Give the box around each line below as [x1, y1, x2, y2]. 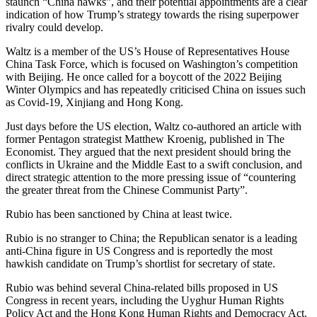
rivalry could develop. [6, 21, 103, 34]
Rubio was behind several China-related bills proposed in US [6, 282, 278, 294]
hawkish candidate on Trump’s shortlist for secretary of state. [6, 258, 278, 270]
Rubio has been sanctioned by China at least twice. [6, 208, 235, 221]
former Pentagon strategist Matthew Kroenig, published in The [6, 133, 284, 146]
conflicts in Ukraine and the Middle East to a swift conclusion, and [6, 158, 302, 171]
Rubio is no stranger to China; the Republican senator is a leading [6, 232, 297, 245]
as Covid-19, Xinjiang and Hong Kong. [6, 96, 183, 109]
